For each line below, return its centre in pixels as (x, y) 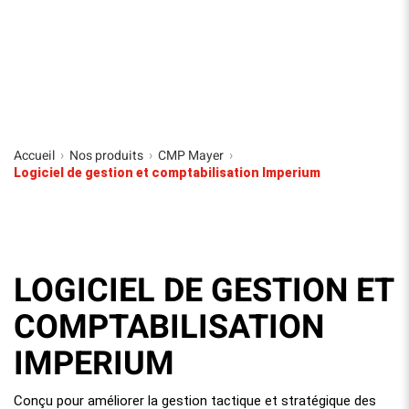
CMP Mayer (191, 156)
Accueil (34, 156)
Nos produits (106, 156)
